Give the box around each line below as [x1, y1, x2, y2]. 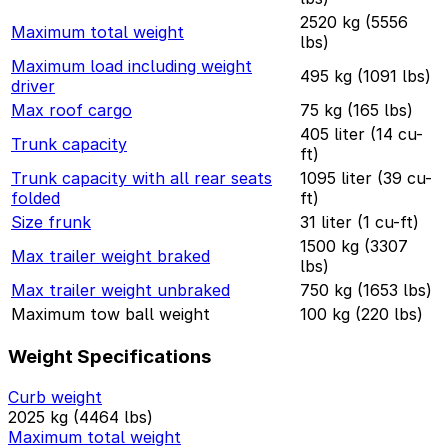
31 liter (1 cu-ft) [300, 211, 419, 232]
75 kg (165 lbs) [300, 99, 413, 120]
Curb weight [8, 387, 102, 408]
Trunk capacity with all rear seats [11, 167, 272, 188]
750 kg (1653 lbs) [300, 279, 432, 300]
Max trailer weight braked [11, 245, 210, 266]
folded [11, 187, 60, 208]
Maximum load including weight [11, 55, 252, 76]
